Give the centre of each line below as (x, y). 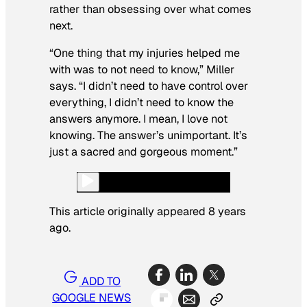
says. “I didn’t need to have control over (149, 86)
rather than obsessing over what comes (150, 10)
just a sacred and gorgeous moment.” (144, 152)
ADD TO (100, 281)
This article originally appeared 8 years (148, 211)
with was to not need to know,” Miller (142, 70)
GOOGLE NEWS (92, 297)
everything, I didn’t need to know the (142, 103)
